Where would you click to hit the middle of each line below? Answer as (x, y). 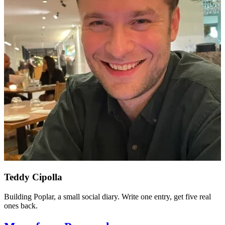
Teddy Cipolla (33, 177)
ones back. (21, 206)
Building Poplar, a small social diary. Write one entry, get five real (107, 197)
